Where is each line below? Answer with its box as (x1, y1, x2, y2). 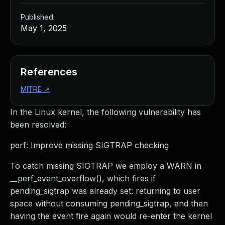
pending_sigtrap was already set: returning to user (10, 186, 200, 196)
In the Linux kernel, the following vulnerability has (10, 107, 201, 117)
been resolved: (10, 120, 66, 130)
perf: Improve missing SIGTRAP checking (10, 140, 169, 150)
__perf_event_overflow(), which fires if (10, 173, 156, 183)
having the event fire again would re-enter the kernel (10, 211, 212, 221)
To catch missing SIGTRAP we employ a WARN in (10, 161, 201, 171)
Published (21, 13, 53, 21)
